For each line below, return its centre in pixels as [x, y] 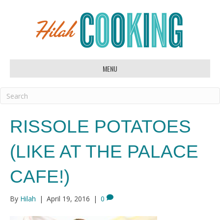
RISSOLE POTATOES [100, 126]
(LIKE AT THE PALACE [104, 151]
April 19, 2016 [68, 199]
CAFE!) [40, 177]
